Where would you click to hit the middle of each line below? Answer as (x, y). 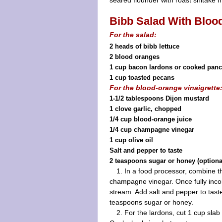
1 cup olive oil (131, 140)
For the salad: (133, 35)
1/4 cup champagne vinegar (152, 130)
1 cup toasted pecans (142, 78)
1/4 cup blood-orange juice (151, 119)
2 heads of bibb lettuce (144, 46)
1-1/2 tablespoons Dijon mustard (159, 98)
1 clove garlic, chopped (145, 109)
